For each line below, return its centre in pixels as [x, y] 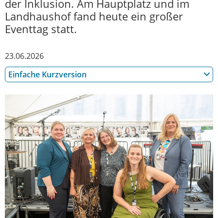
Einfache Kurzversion [47, 74]
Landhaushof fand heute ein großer [94, 16]
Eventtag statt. [41, 29]
